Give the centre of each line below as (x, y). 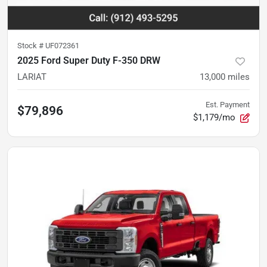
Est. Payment (228, 105)
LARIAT (32, 77)
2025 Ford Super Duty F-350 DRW (89, 61)
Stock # (31, 46)
